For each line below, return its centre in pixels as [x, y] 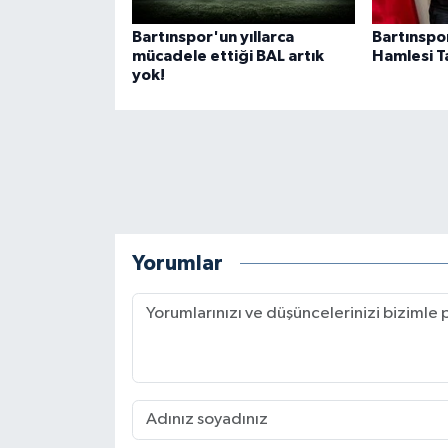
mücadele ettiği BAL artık [227, 55]
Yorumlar [177, 264]
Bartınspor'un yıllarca [212, 36]
